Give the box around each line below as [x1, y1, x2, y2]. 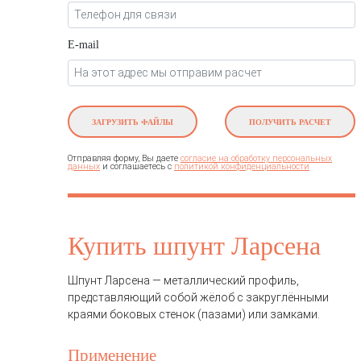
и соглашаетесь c [100, 161, 174, 172]
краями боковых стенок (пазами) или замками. [68, 308, 320, 322]
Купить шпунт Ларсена [68, 232, 321, 261]
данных [68, 161, 100, 172]
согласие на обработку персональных [180, 153, 332, 164]
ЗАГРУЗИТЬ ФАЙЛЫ [92, 118, 173, 127]
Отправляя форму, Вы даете [68, 152, 180, 164]
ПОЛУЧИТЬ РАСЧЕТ [249, 118, 331, 127]
